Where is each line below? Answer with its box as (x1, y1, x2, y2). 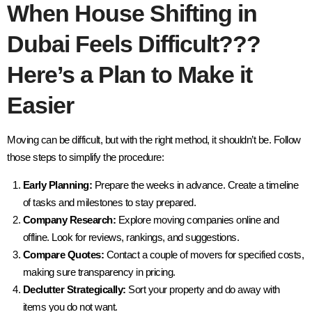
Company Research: (22, 214, 116, 226)
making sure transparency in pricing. (22, 266, 175, 279)
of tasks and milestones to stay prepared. (22, 196, 196, 209)
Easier (7, 92, 74, 119)
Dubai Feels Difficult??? (7, 31, 260, 58)
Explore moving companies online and (116, 214, 279, 226)
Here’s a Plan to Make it (7, 61, 252, 88)
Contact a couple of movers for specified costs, (104, 249, 304, 261)
